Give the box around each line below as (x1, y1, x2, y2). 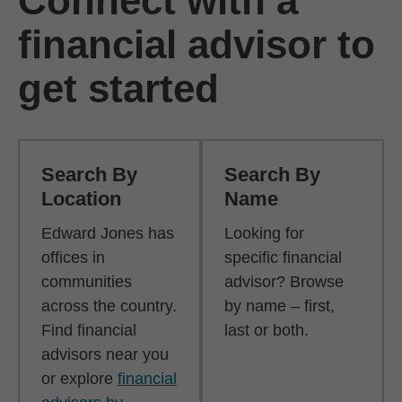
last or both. (224, 320, 309, 339)
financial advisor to (18, 22, 375, 66)
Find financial (41, 320, 136, 339)
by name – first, (224, 296, 335, 315)
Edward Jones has (41, 223, 174, 242)
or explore (41, 369, 118, 388)
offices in (41, 248, 105, 267)
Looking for (224, 223, 304, 242)
